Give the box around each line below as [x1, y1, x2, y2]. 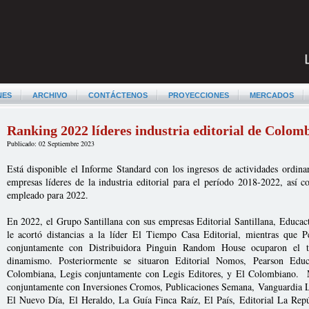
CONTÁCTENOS [88, 91, 148, 99]
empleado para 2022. [6, 188, 88, 201]
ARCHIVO [32, 91, 68, 99]
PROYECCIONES [168, 91, 229, 99]
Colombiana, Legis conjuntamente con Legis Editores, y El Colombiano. [6, 267, 299, 280]
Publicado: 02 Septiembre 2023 [6, 139, 94, 148]
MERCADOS [249, 91, 294, 99]
